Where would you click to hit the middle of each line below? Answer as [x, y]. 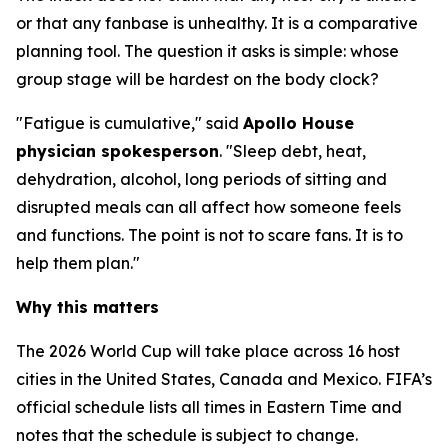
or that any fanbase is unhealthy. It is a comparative [217, 23]
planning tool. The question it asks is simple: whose [207, 51]
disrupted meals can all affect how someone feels [208, 207]
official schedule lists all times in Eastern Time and [209, 407]
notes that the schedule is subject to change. [187, 435]
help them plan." [78, 263]
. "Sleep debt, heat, [292, 151]
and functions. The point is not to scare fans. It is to [209, 235]
